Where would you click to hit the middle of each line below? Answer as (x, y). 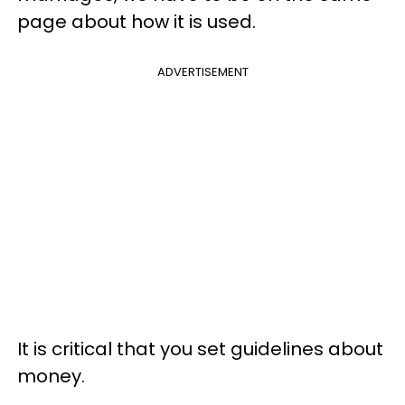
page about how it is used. (137, 22)
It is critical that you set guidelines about (200, 349)
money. (53, 376)
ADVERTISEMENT (202, 72)
